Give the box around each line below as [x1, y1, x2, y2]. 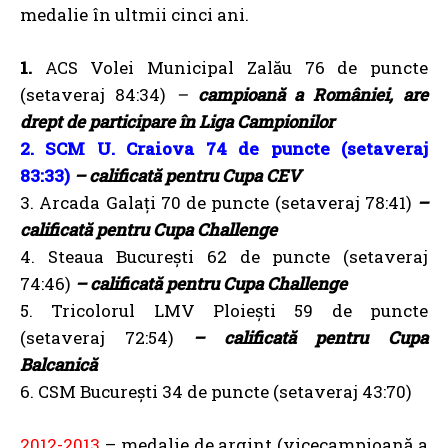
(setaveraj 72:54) [20, 326, 194, 349]
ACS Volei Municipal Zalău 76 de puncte [44, 56, 429, 79]
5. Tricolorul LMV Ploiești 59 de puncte [20, 299, 428, 322]
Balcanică [20, 353, 97, 376]
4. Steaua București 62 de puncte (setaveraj [20, 245, 428, 268]
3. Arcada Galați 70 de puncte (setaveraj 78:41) [20, 191, 417, 214]
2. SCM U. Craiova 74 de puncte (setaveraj [20, 137, 428, 160]
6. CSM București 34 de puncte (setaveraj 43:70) [20, 380, 412, 403]
